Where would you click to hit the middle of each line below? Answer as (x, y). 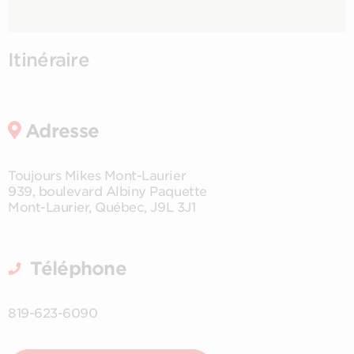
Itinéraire (49, 60)
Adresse (62, 131)
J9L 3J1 (173, 207)
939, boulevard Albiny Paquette (107, 191)
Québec (120, 207)
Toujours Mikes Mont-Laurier (97, 175)
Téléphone (76, 268)
